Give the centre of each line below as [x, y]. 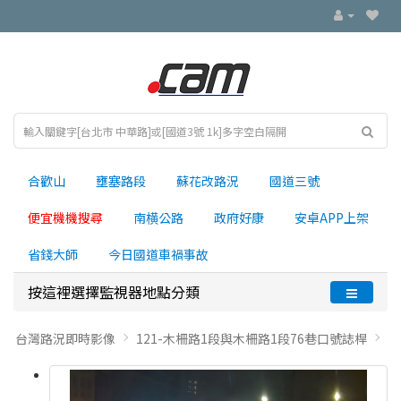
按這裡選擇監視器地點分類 [114, 292]
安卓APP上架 [332, 218]
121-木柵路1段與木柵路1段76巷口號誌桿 [252, 338]
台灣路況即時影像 [65, 338]
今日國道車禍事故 [158, 254]
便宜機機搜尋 [65, 218]
